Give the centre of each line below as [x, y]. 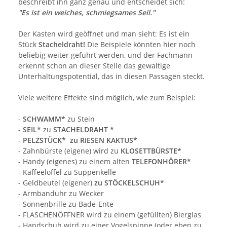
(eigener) [77, 182]
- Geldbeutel [39, 182]
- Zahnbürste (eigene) [55, 150]
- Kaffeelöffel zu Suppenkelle [67, 172]
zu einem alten [105, 161]
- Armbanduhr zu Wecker [61, 193]
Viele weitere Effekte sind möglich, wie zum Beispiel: [107, 97]
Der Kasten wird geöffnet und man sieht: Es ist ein [104, 33]
